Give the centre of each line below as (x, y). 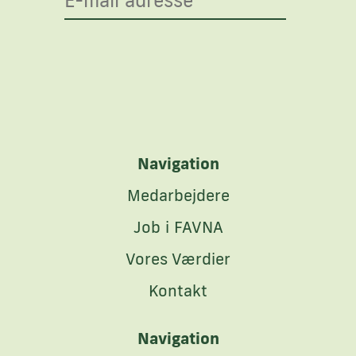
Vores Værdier (178, 259)
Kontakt (178, 290)
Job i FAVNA (178, 227)
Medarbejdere (178, 195)
